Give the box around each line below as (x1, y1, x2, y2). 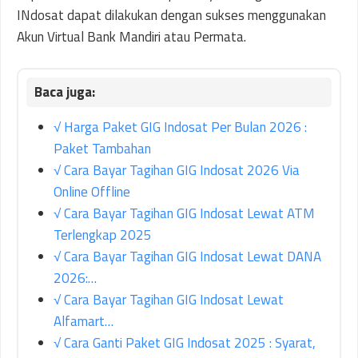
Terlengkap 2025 (54, 225, 152, 245)
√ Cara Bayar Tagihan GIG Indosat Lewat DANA (54, 246, 321, 267)
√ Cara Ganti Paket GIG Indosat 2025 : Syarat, (54, 332, 316, 353)
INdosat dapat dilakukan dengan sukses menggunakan (17, 4, 326, 26)
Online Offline (54, 181, 130, 202)
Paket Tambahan (54, 138, 151, 159)
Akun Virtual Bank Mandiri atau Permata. (17, 26, 246, 47)
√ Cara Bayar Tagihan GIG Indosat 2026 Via (54, 160, 300, 181)
